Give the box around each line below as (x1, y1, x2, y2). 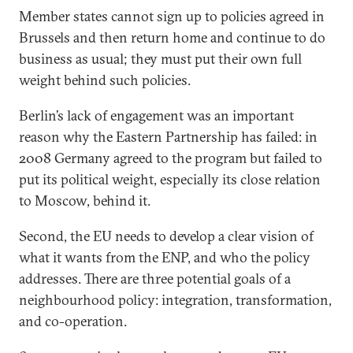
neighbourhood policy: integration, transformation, (19, 291, 332, 309)
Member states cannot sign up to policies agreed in (19, 7, 325, 25)
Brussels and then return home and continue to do (19, 28, 325, 46)
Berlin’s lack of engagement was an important (19, 106, 294, 124)
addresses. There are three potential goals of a (19, 269, 291, 288)
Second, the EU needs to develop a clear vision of (19, 227, 314, 245)
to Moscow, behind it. (19, 191, 150, 210)
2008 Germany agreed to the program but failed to (19, 149, 322, 167)
